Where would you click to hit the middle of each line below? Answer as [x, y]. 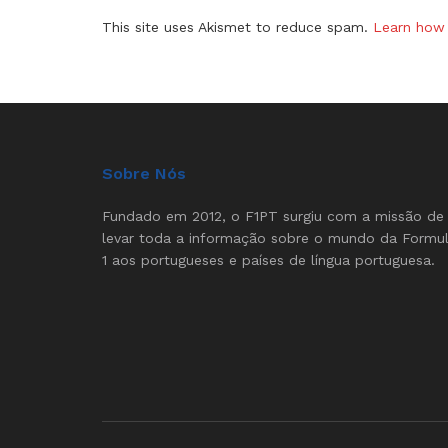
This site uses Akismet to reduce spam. [237, 27]
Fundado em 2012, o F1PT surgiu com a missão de [273, 215]
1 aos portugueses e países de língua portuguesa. [268, 259]
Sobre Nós [144, 173]
